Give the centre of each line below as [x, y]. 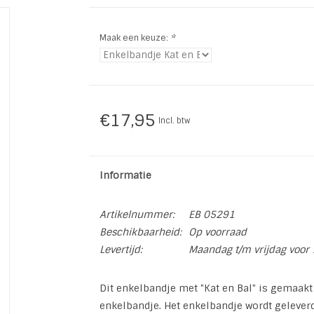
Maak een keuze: [135, 38]
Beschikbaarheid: [140, 232]
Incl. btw [174, 121]
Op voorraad [217, 232]
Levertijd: [121, 250]
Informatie [125, 175]
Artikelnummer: [137, 214]
